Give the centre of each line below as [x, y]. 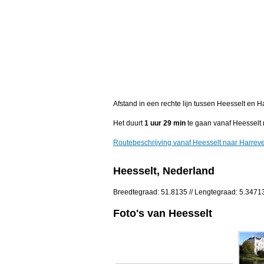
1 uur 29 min [165, 123]
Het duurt [129, 123]
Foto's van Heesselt [163, 213]
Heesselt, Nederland [164, 171]
